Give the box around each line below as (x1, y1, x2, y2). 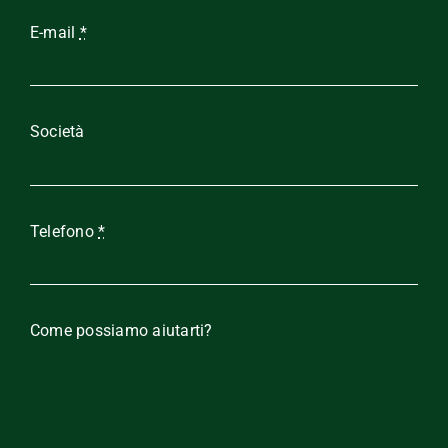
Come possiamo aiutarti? (29, 321, 213, 341)
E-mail (29, 22, 80, 42)
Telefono (29, 221, 99, 241)
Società (29, 122, 85, 142)
